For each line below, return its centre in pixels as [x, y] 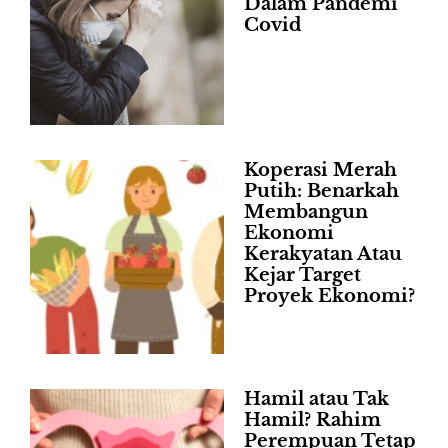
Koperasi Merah [320, 170]
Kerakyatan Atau [323, 254]
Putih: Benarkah [321, 191]
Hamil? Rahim [312, 420]
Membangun [306, 212]
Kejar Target [302, 275]
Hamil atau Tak [316, 399]
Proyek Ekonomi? [329, 296]
